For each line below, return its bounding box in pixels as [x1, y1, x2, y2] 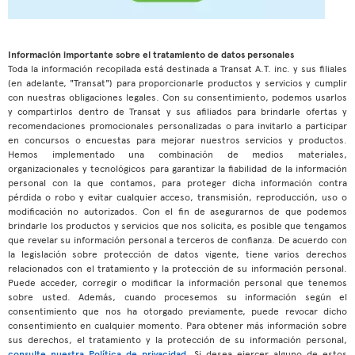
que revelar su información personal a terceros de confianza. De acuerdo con [8, 233, 347, 246]
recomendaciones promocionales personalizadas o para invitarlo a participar [8, 119, 347, 132]
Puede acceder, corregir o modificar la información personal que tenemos [8, 276, 347, 288]
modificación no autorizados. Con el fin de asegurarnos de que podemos [8, 204, 347, 217]
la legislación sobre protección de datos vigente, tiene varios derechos [8, 247, 347, 260]
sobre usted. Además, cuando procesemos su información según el [8, 290, 347, 303]
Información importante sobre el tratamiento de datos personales [8, 48, 294, 60]
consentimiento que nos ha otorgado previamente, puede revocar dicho [8, 304, 347, 317]
